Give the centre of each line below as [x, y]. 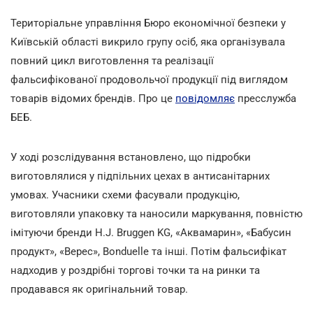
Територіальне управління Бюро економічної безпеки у [148, 23]
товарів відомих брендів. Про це [93, 98]
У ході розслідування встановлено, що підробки [131, 157]
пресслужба [265, 98]
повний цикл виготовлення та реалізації [112, 60]
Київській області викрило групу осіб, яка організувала [148, 42]
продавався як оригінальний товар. [99, 289]
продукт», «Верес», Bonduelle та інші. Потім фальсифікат [148, 251]
